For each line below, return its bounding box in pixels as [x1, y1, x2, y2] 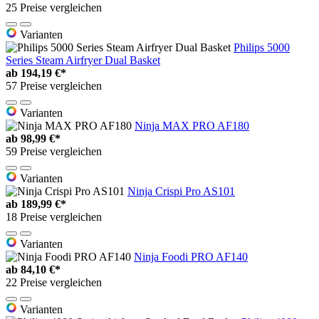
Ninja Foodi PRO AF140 [134, 251, 248, 263]
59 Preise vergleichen [6, 145, 102, 158]
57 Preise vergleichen [6, 80, 102, 93]
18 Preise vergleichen [6, 211, 102, 224]
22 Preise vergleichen [6, 276, 102, 289]
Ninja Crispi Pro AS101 [127, 185, 235, 198]
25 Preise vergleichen [6, 1, 102, 14]
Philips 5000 [234, 41, 290, 54]
